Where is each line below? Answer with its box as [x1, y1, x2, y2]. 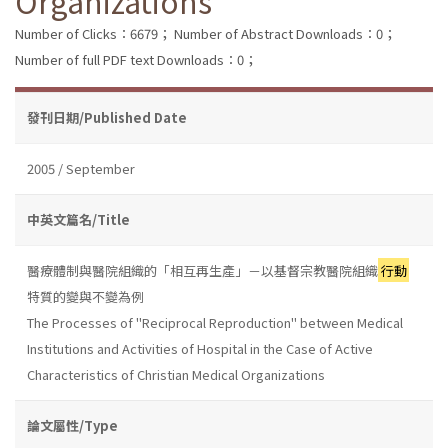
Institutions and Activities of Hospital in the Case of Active [27, 338, 373, 358]
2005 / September [27, 158, 135, 178]
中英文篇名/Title [27, 209, 130, 229]
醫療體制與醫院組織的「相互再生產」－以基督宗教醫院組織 [27, 260, 378, 280]
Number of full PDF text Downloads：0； [15, 49, 257, 69]
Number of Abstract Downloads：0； [174, 23, 396, 43]
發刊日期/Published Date [27, 107, 187, 127]
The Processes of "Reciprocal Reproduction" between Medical [27, 312, 403, 332]
